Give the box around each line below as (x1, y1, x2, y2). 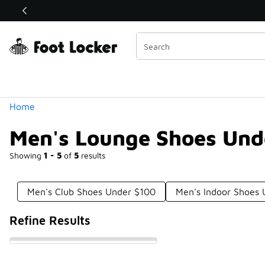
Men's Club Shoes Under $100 (27, 186, 156, 197)
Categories (9, 18, 95, 37)
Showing (9, 150, 44, 160)
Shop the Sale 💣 (89, 6, 148, 15)
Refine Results (9, 214, 91, 227)
